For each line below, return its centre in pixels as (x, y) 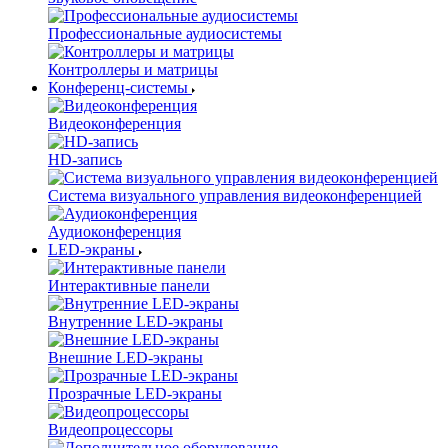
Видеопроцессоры (110, 429)
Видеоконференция (114, 123)
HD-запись (85, 159)
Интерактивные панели (129, 285)
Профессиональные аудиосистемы (165, 33)
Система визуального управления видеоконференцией (235, 195)
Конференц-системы (118, 87)
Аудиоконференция (114, 231)
